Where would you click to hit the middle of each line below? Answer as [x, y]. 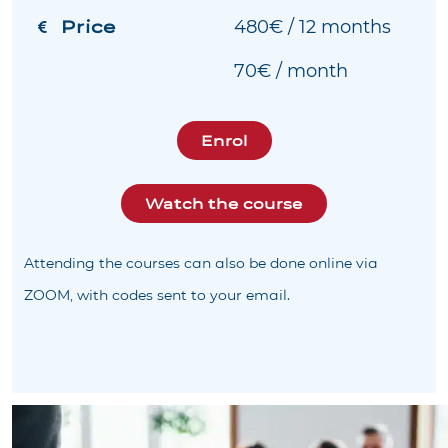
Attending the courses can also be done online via [201, 263]
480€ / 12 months [312, 27]
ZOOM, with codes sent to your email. [157, 295]
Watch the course [224, 204]
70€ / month [291, 71]
